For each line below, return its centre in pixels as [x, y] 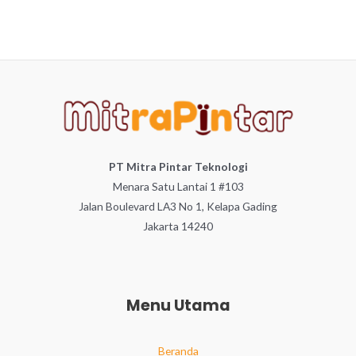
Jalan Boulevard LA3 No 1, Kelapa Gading [178, 206]
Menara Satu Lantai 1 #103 [178, 186]
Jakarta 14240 [178, 226]
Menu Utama [178, 306]
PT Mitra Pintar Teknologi [178, 166]
